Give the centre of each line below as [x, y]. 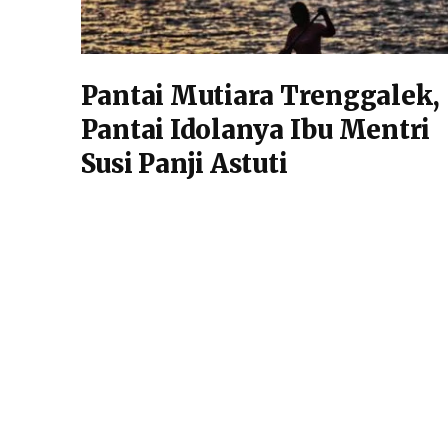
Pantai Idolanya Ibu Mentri [255, 130]
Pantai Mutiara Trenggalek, [260, 96]
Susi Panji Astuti [184, 164]
